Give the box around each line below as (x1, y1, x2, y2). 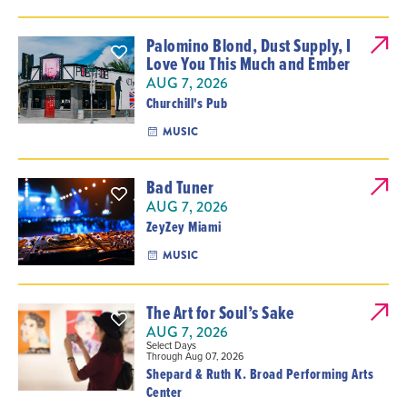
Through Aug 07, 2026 (145, 349, 243, 363)
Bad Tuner (145, 174, 214, 200)
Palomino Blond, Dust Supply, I (145, 33, 352, 58)
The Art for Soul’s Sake (145, 300, 294, 325)
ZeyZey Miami (145, 216, 222, 237)
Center (145, 382, 183, 402)
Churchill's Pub (145, 93, 228, 114)
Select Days (145, 338, 196, 352)
